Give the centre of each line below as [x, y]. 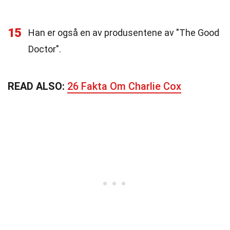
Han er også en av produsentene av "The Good [124, 33]
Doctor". [45, 49]
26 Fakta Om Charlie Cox [124, 86]
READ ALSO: [37, 86]
